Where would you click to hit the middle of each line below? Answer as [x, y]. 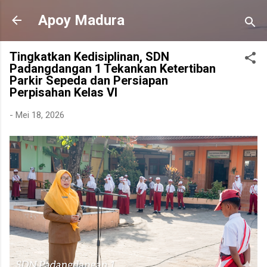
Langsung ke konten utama [133, 15]
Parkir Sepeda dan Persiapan [89, 80]
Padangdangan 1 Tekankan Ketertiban [113, 69]
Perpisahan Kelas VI [63, 92]
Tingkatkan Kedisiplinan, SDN [89, 57]
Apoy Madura [81, 20]
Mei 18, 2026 [40, 115]
